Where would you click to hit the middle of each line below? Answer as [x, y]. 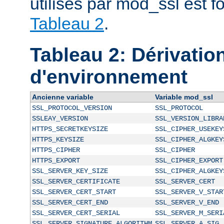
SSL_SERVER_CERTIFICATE [76, 181]
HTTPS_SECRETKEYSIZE [70, 129]
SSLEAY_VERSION [60, 118]
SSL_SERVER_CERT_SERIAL [76, 213]
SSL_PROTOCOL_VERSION [72, 108]
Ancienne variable [62, 97]
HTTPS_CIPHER [56, 150]
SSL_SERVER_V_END [187, 202]
